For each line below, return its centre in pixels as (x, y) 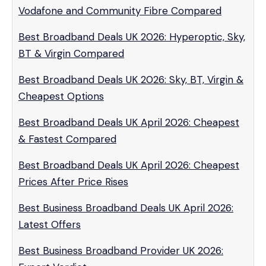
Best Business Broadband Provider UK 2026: (121, 251)
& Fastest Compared (67, 139)
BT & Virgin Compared (71, 53)
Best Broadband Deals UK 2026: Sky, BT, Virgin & (131, 80)
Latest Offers (50, 224)
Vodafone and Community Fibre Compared (120, 11)
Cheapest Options (61, 96)
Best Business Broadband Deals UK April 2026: (126, 208)
